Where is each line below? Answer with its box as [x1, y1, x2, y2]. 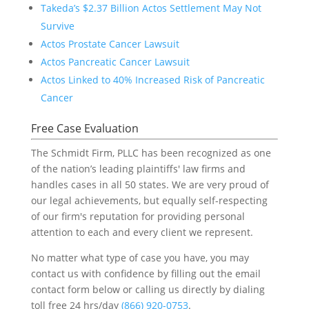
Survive [40, 19, 74, 32]
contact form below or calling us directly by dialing [30, 282, 265, 296]
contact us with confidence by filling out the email [30, 266, 261, 280]
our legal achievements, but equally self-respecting [30, 193, 268, 207]
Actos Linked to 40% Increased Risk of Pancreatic [40, 72, 265, 86]
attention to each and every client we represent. [30, 225, 253, 239]
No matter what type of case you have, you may [30, 250, 249, 264]
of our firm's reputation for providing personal [30, 209, 245, 223]
